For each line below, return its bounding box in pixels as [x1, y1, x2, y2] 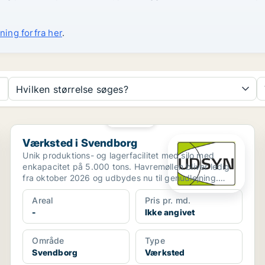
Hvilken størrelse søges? [16, 83, 128, 95]
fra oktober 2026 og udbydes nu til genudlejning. [22, 173, 218, 183]
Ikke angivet [144, 207, 195, 217]
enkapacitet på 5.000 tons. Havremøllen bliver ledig [22, 161, 230, 172]
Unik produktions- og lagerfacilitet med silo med [22, 150, 214, 160]
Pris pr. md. [144, 195, 191, 205]
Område [32, 235, 64, 245]
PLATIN [123, 116, 146, 122]
